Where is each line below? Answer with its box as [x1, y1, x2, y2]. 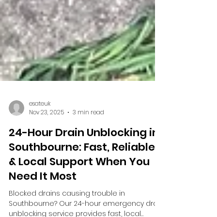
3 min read [73, 145, 104, 154]
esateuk [29, 136, 50, 145]
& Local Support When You [9, 191, 150, 206]
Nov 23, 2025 [29, 145, 64, 154]
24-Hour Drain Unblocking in [9, 162, 159, 177]
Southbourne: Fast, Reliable [9, 177, 155, 192]
